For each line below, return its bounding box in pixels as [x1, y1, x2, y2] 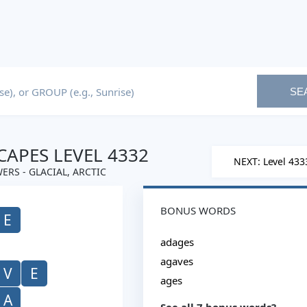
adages [160, 235, 194, 249]
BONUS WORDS [160, 204, 236, 217]
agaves [160, 254, 193, 268]
